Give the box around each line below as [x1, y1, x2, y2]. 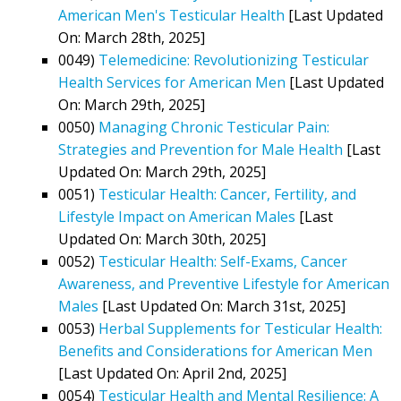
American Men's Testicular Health [58, 4, 285, 25]
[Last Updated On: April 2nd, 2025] [58, 363, 286, 383]
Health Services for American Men [58, 72, 286, 92]
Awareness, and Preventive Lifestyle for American [58, 273, 389, 294]
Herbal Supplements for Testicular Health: [98, 318, 382, 338]
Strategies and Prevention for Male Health [58, 139, 343, 159]
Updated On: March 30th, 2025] [58, 228, 266, 249]
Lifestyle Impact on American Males [58, 206, 295, 226]
